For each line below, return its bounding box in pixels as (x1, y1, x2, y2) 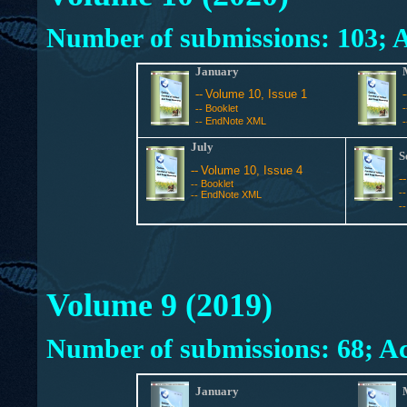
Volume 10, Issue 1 (205, 87, 308, 101)
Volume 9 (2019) (45, 287, 273, 323)
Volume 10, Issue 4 (201, 164, 303, 177)
